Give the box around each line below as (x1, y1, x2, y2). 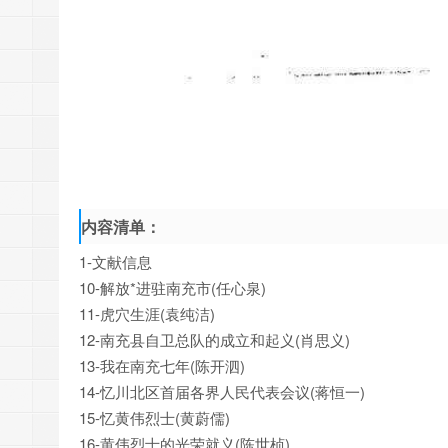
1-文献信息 (79, 250, 152, 272)
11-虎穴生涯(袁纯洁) (79, 302, 215, 324)
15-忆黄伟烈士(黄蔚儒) (79, 406, 230, 428)
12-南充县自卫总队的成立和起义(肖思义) (79, 328, 350, 350)
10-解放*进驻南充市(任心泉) (79, 276, 266, 298)
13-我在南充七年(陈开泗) (79, 354, 245, 376)
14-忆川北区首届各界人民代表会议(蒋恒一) (79, 380, 365, 402)
